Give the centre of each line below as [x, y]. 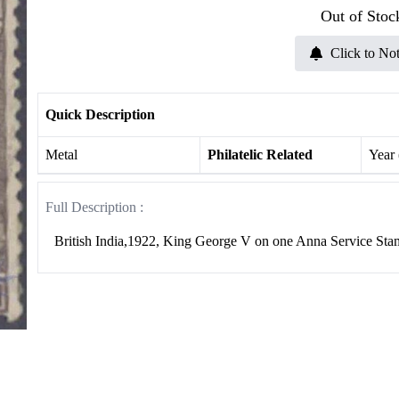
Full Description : [94, 207]
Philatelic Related [260, 155]
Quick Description [100, 114]
